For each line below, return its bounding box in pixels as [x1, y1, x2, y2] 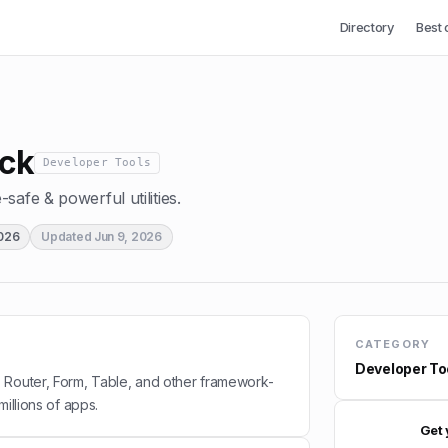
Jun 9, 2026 [93, 229, 162, 244]
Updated [41, 229, 94, 244]
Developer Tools [42, 155, 152, 169]
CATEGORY [355, 337, 430, 351]
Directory [339, 19, 394, 35]
